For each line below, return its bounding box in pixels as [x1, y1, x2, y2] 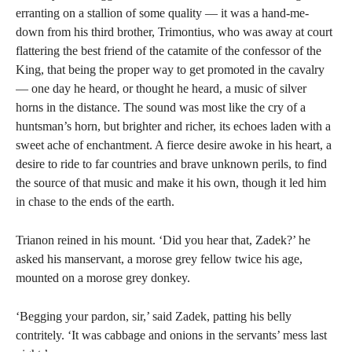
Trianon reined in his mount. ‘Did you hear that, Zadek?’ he [16, 233, 310, 247]
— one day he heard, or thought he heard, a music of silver [16, 82, 306, 95]
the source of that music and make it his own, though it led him [16, 176, 326, 189]
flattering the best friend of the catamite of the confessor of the [16, 44, 321, 57]
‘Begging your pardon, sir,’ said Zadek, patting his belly [16, 310, 291, 323]
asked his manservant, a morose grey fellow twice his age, [16, 252, 302, 266]
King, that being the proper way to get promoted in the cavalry [16, 63, 324, 76]
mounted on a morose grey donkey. [16, 271, 190, 284]
